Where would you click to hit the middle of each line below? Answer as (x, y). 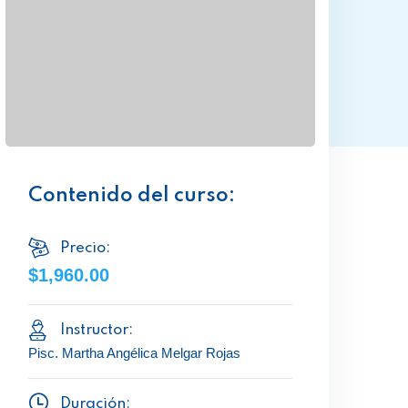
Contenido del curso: (132, 196)
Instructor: (97, 330)
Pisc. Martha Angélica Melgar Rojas (134, 353)
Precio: (85, 248)
